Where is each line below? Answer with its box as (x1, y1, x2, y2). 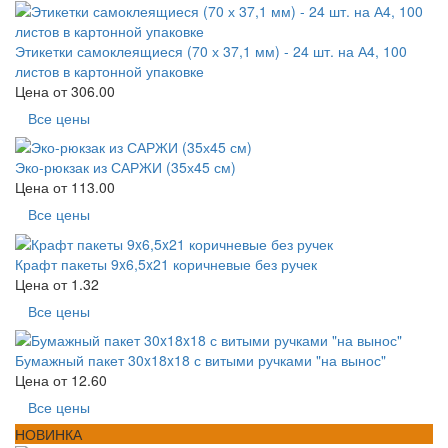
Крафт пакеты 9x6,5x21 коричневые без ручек (15, 253, 317, 274)
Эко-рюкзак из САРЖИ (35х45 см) (15, 157, 236, 178)
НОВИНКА (15, 423, 82, 444)
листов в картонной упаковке (15, 60, 204, 81)
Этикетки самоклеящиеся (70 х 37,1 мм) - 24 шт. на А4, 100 (15, 40, 407, 61)
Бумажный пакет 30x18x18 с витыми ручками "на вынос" (15, 349, 386, 370)
